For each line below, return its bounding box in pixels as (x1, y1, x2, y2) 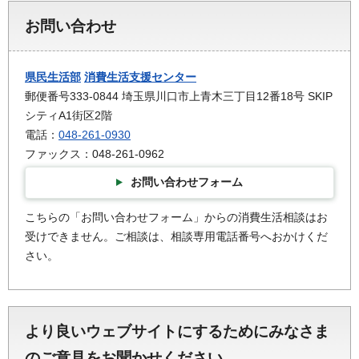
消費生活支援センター (84, 70, 196, 83)
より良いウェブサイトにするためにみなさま (25, 323, 329, 341)
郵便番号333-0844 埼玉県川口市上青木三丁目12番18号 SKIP (25, 89, 333, 103)
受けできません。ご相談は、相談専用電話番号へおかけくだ (25, 230, 328, 244)
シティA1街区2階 (25, 108, 112, 122)
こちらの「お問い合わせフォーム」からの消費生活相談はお (25, 211, 328, 224)
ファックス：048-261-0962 (25, 147, 164, 160)
